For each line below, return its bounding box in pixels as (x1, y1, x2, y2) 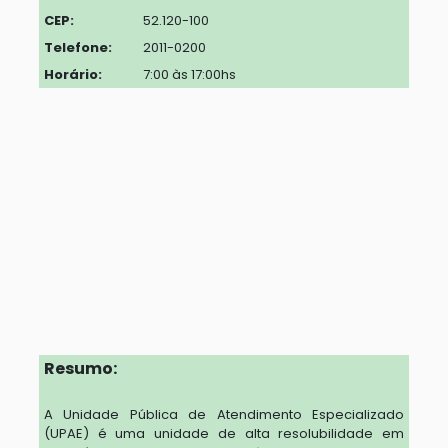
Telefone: (43, 38, 112, 57)
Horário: (43, 65, 102, 84)
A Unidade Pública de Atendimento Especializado (43, 405, 405, 425)
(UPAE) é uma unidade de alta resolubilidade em (43, 424, 405, 444)
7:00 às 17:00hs (142, 65, 236, 84)
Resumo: (43, 357, 117, 381)
